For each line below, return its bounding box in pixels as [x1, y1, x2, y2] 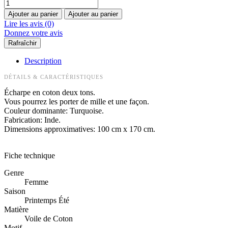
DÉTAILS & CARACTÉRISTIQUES [4, 73, 103, 80]
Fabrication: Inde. [4, 115, 61, 124]
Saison [4, 186, 25, 195]
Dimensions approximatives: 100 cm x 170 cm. [4, 124, 155, 133]
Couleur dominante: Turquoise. [4, 106, 104, 115]
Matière [4, 205, 28, 214]
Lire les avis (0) [4, 19, 54, 28]
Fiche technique [4, 151, 55, 160]
